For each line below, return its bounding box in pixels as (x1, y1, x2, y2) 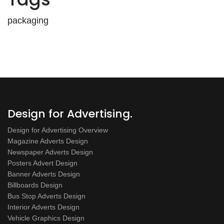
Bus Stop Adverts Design (7, 191, 85, 200)
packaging (7, 15, 48, 25)
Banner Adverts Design (7, 169, 80, 178)
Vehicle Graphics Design (7, 213, 84, 222)
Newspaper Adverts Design (7, 147, 93, 156)
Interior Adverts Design (7, 202, 79, 211)
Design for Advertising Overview (7, 125, 108, 134)
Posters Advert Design (7, 158, 77, 167)
